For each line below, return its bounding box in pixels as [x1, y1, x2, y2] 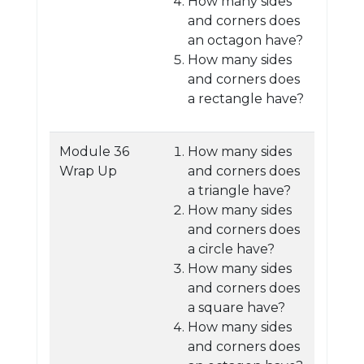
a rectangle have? [188, 91, 304, 106]
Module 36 [59, 144, 129, 159]
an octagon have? [188, 32, 303, 48]
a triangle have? [188, 183, 291, 198]
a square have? [188, 300, 285, 315]
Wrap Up [59, 163, 117, 179]
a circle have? [188, 241, 275, 257]
